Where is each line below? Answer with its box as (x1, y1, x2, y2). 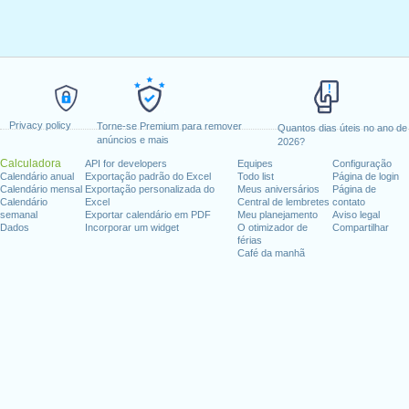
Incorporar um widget (85, 222, 180, 233)
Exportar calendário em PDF (85, 209, 212, 220)
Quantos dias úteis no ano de (277, 122, 407, 133)
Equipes (236, 158, 273, 169)
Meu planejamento (236, 209, 318, 220)
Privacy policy (9, 120, 71, 131)
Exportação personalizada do (85, 184, 215, 194)
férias (236, 235, 262, 246)
